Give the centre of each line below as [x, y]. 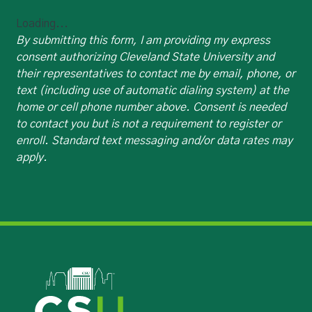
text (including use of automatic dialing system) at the [152, 90]
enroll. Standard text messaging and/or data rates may [154, 140]
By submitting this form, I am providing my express [143, 40]
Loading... [42, 23]
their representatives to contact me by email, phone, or [155, 73]
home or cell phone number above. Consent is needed [151, 107]
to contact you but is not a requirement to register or [148, 124]
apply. [31, 157]
